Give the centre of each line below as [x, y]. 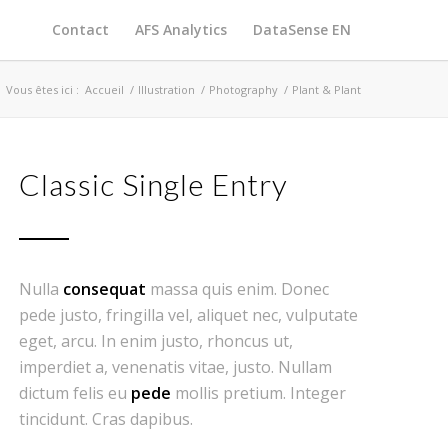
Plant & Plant [327, 89]
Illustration [167, 89]
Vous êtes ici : [43, 89]
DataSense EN [302, 29]
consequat [105, 289]
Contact [81, 29]
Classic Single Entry [154, 184]
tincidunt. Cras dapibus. [106, 419]
